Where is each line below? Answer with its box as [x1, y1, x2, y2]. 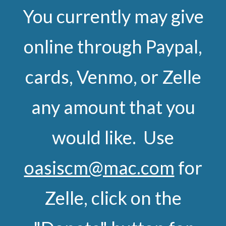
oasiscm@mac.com [24, 156, 175, 179]
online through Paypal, [24, 35, 202, 58]
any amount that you [31, 96, 195, 118]
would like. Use [52, 126, 174, 148]
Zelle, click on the [44, 187, 182, 209]
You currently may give [22, 5, 204, 27]
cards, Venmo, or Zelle [25, 66, 201, 88]
